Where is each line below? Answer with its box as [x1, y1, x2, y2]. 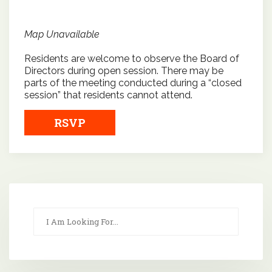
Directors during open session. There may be [24, 65, 223, 77]
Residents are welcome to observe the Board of [24, 53, 239, 65]
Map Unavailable [24, 29, 100, 41]
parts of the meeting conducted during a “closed [24, 77, 242, 89]
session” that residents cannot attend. [24, 89, 192, 101]
